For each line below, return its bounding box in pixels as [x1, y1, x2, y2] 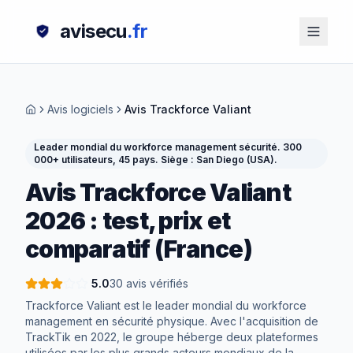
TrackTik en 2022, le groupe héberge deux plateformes [25, 330, 318, 344]
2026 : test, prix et [25, 206, 230, 235]
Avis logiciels [47, 102, 113, 116]
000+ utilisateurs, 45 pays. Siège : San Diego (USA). [34, 154, 277, 165]
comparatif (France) [25, 235, 252, 263]
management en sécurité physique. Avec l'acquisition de [25, 314, 318, 328]
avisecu [60, 20, 127, 43]
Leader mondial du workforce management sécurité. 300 [34, 141, 302, 153]
